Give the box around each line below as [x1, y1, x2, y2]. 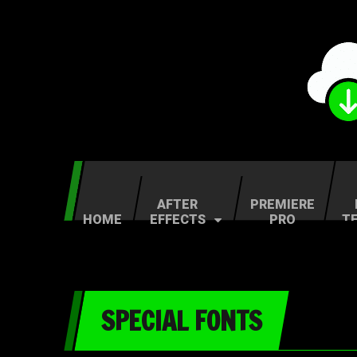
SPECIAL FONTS [101, 302, 262, 339]
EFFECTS [149, 212, 206, 227]
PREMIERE [249, 197, 315, 212]
